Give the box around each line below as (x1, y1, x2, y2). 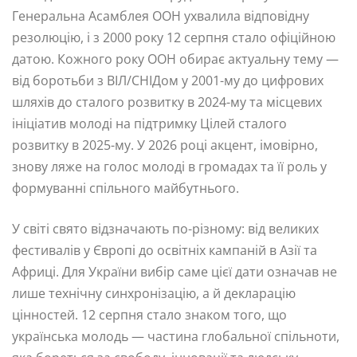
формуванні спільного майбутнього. (12, 178, 239, 197)
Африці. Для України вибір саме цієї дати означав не (12, 262, 337, 280)
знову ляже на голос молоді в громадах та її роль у (12, 157, 327, 175)
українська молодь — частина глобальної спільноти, (12, 327, 339, 345)
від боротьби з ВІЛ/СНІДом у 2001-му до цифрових (12, 71, 324, 89)
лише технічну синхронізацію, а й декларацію (12, 284, 296, 302)
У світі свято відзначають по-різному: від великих (12, 219, 319, 237)
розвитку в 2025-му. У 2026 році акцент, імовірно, (12, 135, 318, 154)
